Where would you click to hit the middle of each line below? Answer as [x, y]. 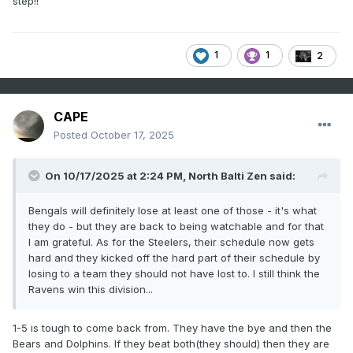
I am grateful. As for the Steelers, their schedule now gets [171, 242]
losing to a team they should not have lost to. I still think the [174, 274]
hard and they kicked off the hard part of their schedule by [174, 258]
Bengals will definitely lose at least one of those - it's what [173, 211]
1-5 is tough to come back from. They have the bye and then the [172, 328]
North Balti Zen [228, 176]
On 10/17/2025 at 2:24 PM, [117, 176]
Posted [72, 135]
